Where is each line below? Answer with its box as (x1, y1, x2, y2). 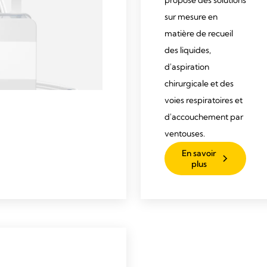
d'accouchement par (164, 111, 243, 122)
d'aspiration (164, 61, 209, 72)
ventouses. (164, 128, 205, 139)
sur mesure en (164, 11, 218, 22)
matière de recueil (164, 28, 233, 39)
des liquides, (164, 45, 211, 55)
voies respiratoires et (164, 95, 243, 105)
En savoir (181, 148, 216, 159)
